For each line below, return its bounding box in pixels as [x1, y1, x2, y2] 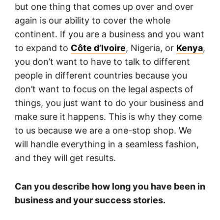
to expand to [15, 42, 71, 53]
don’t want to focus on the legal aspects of [15, 83, 193, 94]
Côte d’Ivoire [71, 42, 126, 53]
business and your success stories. [15, 194, 165, 205]
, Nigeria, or [126, 42, 176, 53]
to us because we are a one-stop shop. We [15, 125, 192, 136]
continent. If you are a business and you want [15, 28, 204, 39]
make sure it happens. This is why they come [15, 111, 202, 122]
